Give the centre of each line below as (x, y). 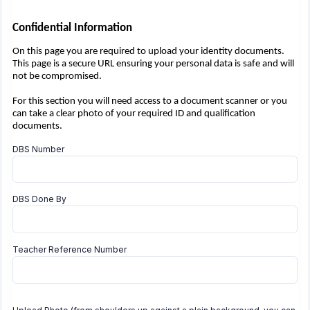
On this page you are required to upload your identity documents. (148, 51)
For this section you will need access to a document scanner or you (150, 101)
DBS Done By (39, 199)
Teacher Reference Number (70, 250)
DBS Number (38, 149)
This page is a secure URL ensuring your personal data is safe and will (153, 64)
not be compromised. (57, 76)
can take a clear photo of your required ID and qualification (134, 113)
